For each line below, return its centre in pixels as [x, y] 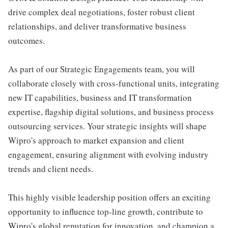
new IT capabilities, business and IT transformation [100, 97]
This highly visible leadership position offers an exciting [109, 197]
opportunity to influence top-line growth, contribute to [106, 211]
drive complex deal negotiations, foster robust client [102, 12]
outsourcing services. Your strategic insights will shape [107, 126]
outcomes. [26, 40]
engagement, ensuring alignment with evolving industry [108, 154]
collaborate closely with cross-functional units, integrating [114, 83]
